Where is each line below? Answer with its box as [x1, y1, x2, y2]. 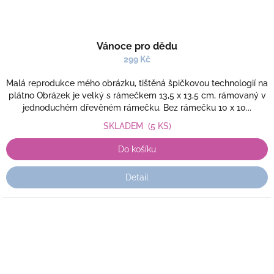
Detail [125, 172, 149, 182]
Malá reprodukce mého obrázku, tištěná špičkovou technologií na [6, 78, 268, 88]
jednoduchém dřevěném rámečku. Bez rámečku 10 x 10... [23, 103, 251, 113]
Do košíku [118, 144, 156, 154]
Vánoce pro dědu [97, 40, 177, 52]
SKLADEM [103, 121, 148, 131]
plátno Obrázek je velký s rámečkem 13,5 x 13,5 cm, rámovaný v [8, 91, 266, 100]
